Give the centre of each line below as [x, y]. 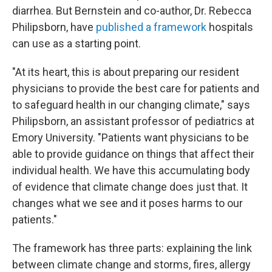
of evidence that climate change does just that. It [130, 187]
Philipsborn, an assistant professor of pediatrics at [133, 121]
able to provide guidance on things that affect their [133, 154]
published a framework [151, 27]
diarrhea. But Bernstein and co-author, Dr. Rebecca [132, 11]
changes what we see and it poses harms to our [127, 203]
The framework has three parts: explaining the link [132, 248]
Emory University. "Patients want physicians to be [131, 138]
